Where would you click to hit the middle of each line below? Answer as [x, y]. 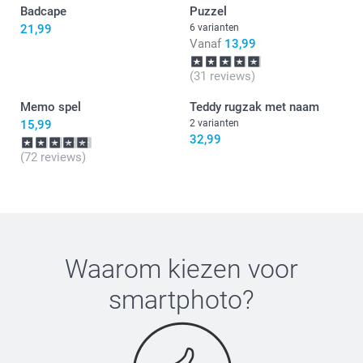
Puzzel [208, 11]
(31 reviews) [222, 76]
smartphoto [175, 299]
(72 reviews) [53, 157]
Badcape [43, 11]
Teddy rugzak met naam [254, 107]
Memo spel [51, 107]
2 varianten [214, 123]
